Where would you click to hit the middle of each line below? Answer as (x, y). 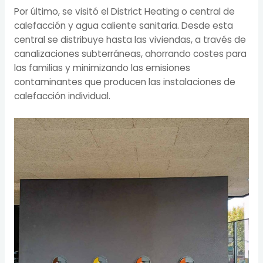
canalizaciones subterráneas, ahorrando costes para (130, 54)
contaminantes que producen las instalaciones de (124, 82)
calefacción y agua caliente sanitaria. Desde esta (123, 26)
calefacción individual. (62, 96)
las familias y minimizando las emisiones (102, 68)
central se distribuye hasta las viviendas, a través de (130, 40)
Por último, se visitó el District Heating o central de (124, 12)
